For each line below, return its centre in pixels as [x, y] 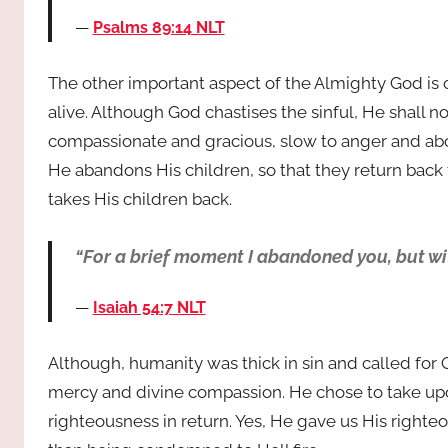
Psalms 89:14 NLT [158, 27]
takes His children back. [140, 198]
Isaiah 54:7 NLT [149, 308]
